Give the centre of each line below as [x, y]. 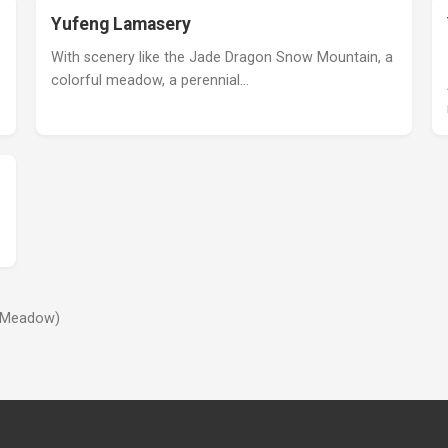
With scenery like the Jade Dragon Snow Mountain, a [221, 57]
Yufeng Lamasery [120, 24]
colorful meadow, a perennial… [149, 80]
